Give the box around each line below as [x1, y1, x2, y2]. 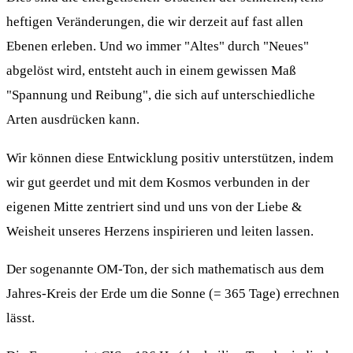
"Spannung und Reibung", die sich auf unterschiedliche [6, 87, 315, 103]
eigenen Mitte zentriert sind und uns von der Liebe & [6, 199, 302, 214]
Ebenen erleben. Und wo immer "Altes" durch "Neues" [6, 39, 309, 54]
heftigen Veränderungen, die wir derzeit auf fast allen [6, 14, 303, 30]
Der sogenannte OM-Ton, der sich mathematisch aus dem [6, 261, 324, 277]
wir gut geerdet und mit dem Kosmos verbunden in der [6, 174, 310, 190]
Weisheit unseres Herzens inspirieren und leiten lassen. [6, 223, 314, 239]
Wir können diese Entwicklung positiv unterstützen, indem [6, 150, 333, 165]
